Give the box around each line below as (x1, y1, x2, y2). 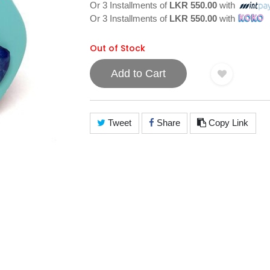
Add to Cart (111, 67, 166, 80)
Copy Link (206, 118, 249, 128)
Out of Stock (90, 42, 145, 54)
